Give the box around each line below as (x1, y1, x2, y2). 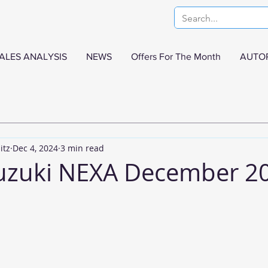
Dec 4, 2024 (13, 142, 58, 154)
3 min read (60, 142, 104, 154)
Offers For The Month (131, 51, 221, 62)
